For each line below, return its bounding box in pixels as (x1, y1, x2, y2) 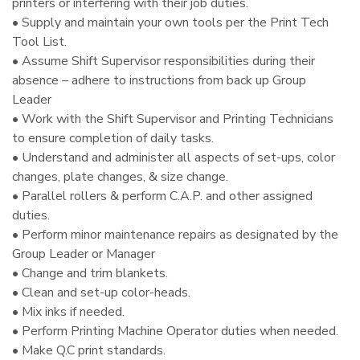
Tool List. (12, 33, 67, 51)
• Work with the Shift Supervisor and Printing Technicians (12, 110, 333, 129)
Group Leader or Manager (12, 245, 155, 264)
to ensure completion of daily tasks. (12, 129, 214, 148)
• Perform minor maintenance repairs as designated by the (12, 226, 338, 244)
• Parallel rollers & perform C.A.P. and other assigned (12, 187, 313, 206)
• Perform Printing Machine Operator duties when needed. (12, 322, 338, 341)
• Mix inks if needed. (12, 303, 125, 321)
